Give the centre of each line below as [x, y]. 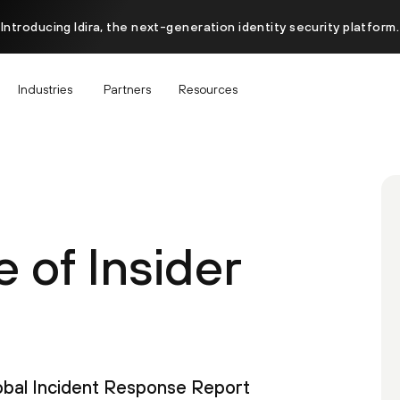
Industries [45, 89]
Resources [208, 89]
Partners [127, 89]
